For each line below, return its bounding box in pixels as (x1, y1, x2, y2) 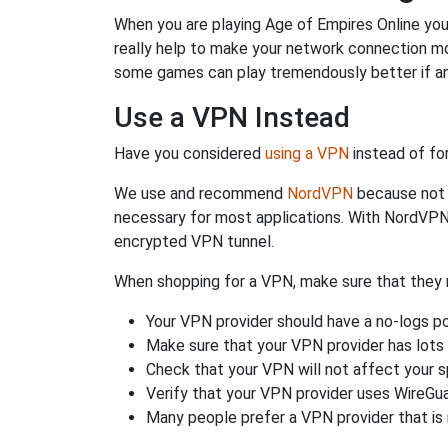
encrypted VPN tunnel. (114, 232, 274, 251)
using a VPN (265, 144, 349, 163)
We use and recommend (114, 184, 287, 203)
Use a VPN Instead (114, 101, 350, 134)
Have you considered (114, 144, 265, 163)
